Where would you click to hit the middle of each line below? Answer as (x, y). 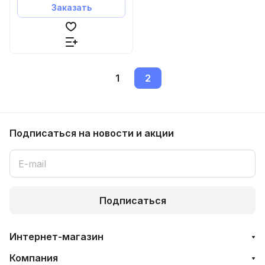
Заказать (71, 7)
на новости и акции (126, 133)
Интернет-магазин (56, 237)
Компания (34, 258)
